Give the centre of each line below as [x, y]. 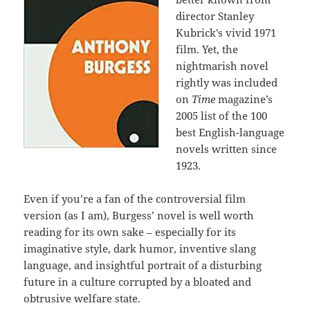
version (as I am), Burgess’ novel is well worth [139, 216]
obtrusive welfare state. [82, 299]
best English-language [230, 133]
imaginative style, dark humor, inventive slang [140, 249]
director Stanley [215, 16]
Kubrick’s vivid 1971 [226, 33]
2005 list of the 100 [222, 116]
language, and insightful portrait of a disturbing [143, 265]
